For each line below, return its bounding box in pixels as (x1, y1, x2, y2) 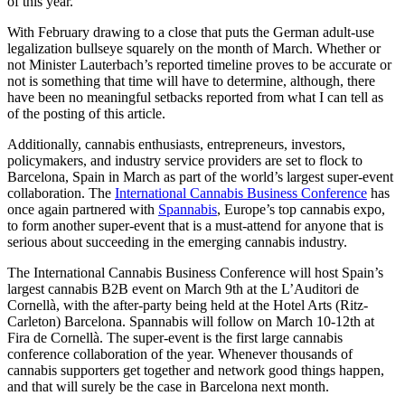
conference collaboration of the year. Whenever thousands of (7, 346, 353, 363)
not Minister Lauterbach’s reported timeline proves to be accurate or (7, 57, 391, 73)
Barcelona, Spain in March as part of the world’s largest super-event (7, 169, 393, 185)
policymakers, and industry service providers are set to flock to (7, 153, 363, 169)
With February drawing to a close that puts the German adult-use (7, 24, 374, 41)
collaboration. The (7, 185, 115, 202)
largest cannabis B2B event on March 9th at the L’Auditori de (7, 281, 359, 297)
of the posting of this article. (7, 106, 165, 122)
